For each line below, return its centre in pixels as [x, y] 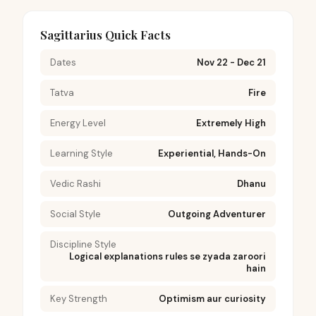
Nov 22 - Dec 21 [231, 62]
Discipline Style [83, 244]
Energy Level [78, 123]
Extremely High [231, 123]
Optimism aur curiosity [212, 299]
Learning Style [81, 153]
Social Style [75, 214]
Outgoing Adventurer [217, 214]
